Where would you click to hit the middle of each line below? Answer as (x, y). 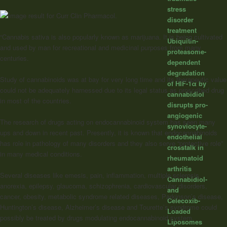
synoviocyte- (187, 126)
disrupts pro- (187, 105)
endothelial (184, 137)
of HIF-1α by (186, 84)
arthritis (179, 169)
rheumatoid (185, 158)
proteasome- (186, 52)
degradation (186, 73)
